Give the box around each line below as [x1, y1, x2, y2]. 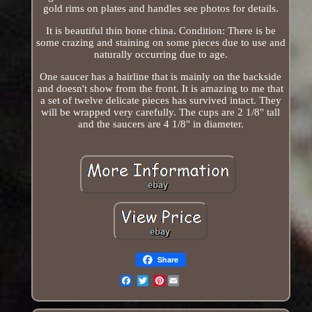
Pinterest [164, 274, 205, 286]
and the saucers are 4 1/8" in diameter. [77, 118, 244, 130]
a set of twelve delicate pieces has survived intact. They [40, 94, 281, 106]
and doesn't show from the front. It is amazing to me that [38, 82, 284, 94]
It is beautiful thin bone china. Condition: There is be [45, 24, 276, 36]
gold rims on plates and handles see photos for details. [42, 2, 279, 14]
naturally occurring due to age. [93, 48, 228, 60]
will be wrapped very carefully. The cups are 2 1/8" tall [41, 106, 281, 118]
